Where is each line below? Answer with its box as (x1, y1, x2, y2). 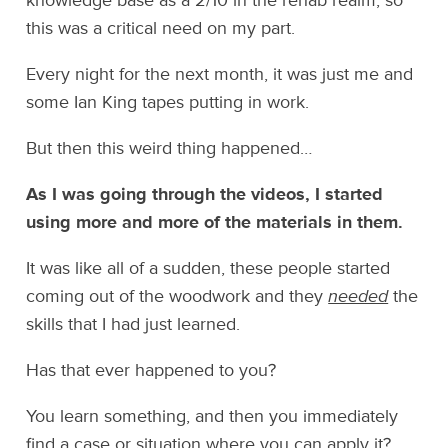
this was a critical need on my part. (26, 17, 296, 40)
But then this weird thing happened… (26, 137, 313, 160)
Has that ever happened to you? (26, 359, 277, 382)
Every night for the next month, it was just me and (26, 63, 414, 86)
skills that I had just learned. (26, 313, 241, 336)
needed (328, 285, 389, 308)
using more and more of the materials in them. (26, 211, 404, 234)
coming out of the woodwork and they (26, 285, 329, 308)
